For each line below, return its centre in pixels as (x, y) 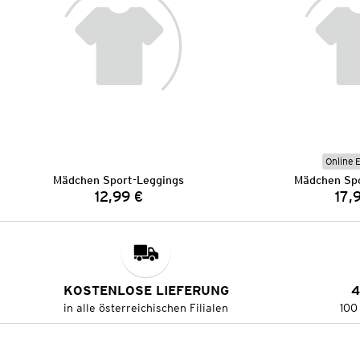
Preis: (137, 203)
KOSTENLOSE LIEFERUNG (146, 291)
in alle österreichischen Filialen (146, 308)
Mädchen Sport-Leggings (119, 180)
